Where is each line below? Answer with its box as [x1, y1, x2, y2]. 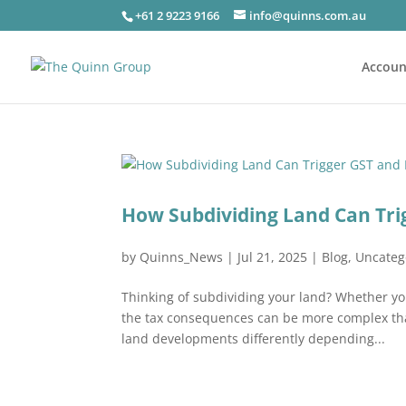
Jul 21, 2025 [237, 248, 308, 266]
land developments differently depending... [121, 330, 386, 347]
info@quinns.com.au [249, 6, 367, 24]
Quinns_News [140, 248, 224, 266]
